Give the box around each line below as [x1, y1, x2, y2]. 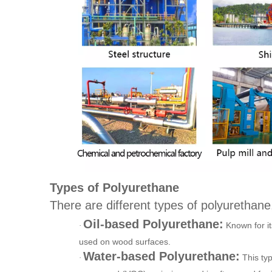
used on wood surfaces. [79, 236, 171, 246]
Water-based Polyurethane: [83, 249, 240, 263]
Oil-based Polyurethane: [83, 217, 223, 231]
